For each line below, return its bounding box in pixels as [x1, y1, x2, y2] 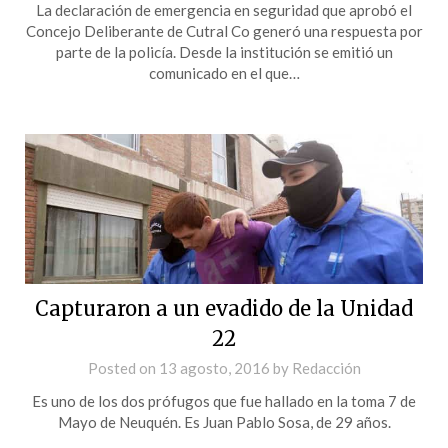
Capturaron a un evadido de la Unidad [35, 295, 413, 321]
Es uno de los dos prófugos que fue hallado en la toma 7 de [32, 391, 416, 410]
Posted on [87, 358, 159, 377]
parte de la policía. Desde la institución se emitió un [55, 42, 393, 61]
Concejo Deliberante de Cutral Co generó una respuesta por [25, 21, 423, 40]
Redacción [291, 358, 361, 377]
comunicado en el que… [148, 63, 300, 82]
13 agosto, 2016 [158, 358, 270, 377]
